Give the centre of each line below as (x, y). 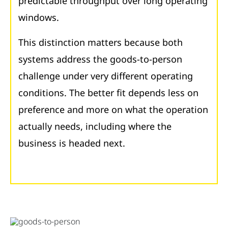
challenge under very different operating (106, 76)
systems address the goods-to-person (100, 59)
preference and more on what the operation (113, 109)
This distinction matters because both (101, 42)
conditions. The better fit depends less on (108, 92)
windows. (39, 17)
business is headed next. (72, 143)
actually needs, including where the (95, 126)
